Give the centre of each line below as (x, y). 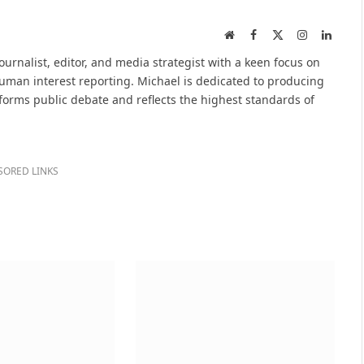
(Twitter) (303, 51)
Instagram (329, 35)
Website (251, 35)
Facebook (278, 35)
